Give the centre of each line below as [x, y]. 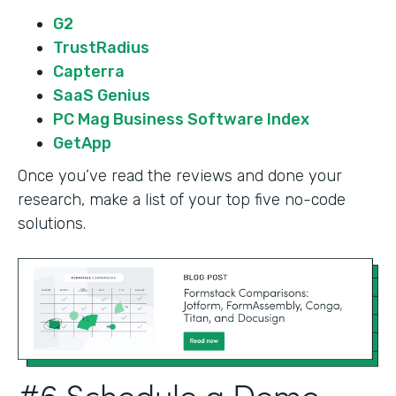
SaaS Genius [102, 95]
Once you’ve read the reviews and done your [180, 175]
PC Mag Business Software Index [181, 119]
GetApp [82, 143]
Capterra [91, 71]
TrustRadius [101, 47]
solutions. [54, 223]
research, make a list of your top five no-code [182, 199]
